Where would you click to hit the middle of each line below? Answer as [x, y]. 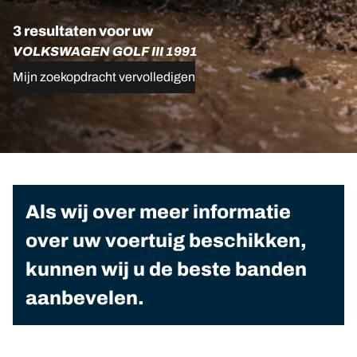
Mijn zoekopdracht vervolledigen [104, 77]
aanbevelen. [85, 298]
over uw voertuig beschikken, [166, 241]
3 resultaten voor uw [83, 31]
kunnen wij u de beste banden [166, 269]
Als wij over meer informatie [158, 212]
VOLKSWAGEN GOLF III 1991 [105, 51]
